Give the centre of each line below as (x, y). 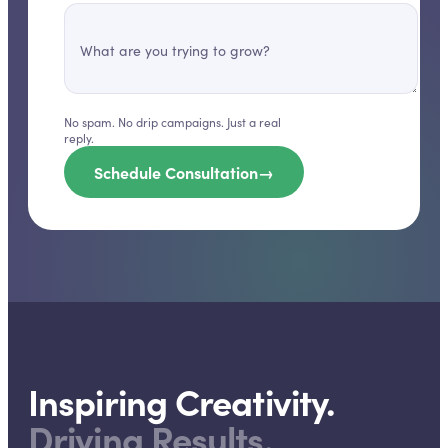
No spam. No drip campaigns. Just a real (172, 122)
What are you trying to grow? (175, 50)
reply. (79, 138)
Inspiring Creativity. (182, 400)
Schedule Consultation (176, 172)
